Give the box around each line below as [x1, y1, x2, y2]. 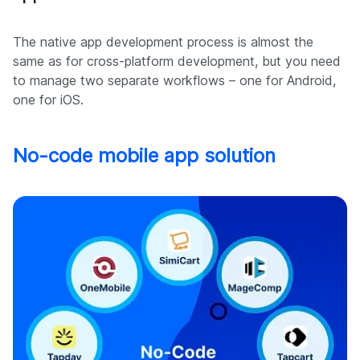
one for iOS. [13, 92, 84, 108]
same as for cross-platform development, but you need [13, 53, 341, 70]
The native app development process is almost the [13, 34, 313, 51]
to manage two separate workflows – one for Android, [13, 72, 336, 89]
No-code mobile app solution [13, 144, 276, 168]
